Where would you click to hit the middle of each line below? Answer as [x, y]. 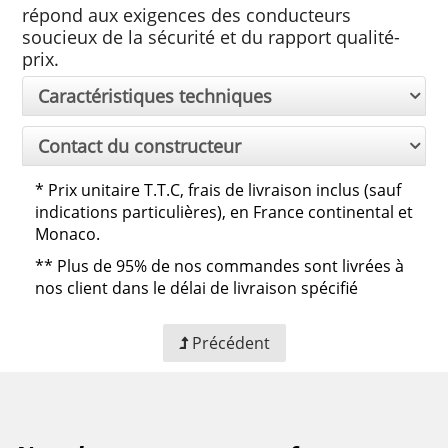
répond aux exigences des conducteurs [187, 14]
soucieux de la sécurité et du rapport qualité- [211, 36]
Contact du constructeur [140, 145]
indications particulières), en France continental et [224, 212]
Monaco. [67, 234]
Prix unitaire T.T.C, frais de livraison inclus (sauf [224, 190]
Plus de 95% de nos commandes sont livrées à [230, 266]
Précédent [230, 343]
